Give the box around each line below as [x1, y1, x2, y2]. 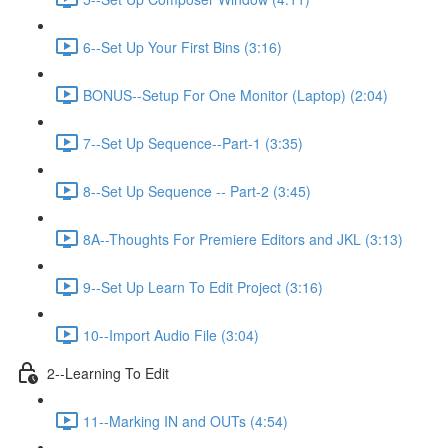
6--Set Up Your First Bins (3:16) [83, 36, 282, 57]
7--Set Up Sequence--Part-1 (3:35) [83, 132, 303, 153]
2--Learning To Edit [47, 362, 169, 383]
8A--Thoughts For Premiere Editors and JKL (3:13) [83, 228, 403, 249]
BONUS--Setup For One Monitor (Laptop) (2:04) [83, 84, 388, 105]
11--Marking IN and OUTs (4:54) [83, 410, 288, 431]
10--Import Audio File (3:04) [83, 324, 259, 345]
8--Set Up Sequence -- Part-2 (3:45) [83, 180, 311, 201]
